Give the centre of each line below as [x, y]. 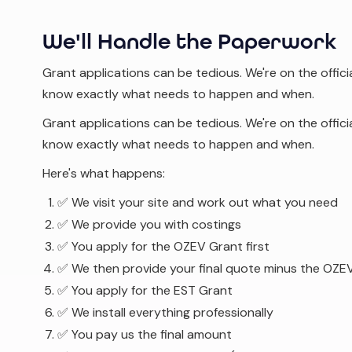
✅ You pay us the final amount [145, 334]
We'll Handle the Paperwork [190, 41]
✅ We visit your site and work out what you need [198, 202]
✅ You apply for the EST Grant [145, 290]
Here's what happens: [104, 173]
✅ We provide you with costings [149, 224]
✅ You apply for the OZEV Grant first [163, 246]
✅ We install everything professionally [165, 312]
